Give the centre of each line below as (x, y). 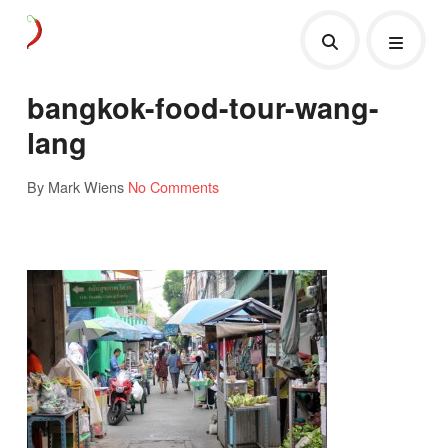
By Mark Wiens (75, 186)
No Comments (173, 186)
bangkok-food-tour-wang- (202, 107)
